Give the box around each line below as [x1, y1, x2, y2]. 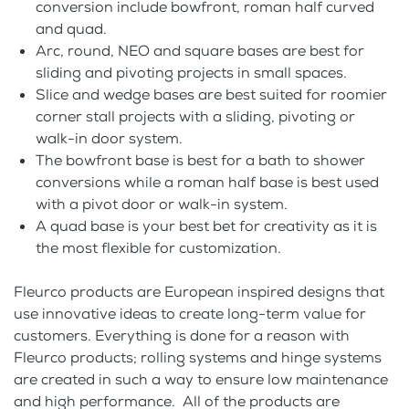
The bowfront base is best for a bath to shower [36, 151, 365, 171]
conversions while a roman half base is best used [36, 173, 379, 193]
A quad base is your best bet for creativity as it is [36, 216, 377, 236]
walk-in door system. [36, 129, 183, 149]
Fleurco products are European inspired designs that [14, 282, 384, 302]
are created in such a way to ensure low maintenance [14, 370, 388, 390]
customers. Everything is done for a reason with [14, 326, 350, 346]
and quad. [36, 19, 107, 39]
